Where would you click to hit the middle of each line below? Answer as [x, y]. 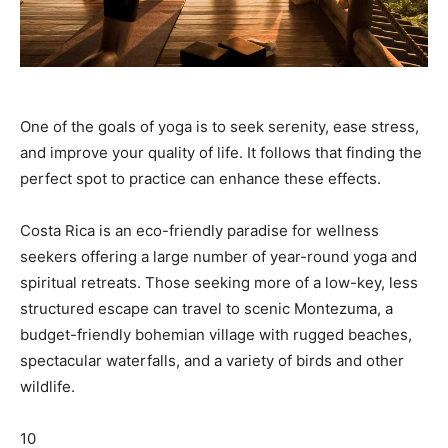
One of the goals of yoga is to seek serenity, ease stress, [219, 126]
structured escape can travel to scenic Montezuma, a [206, 308]
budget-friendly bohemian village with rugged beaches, [216, 334]
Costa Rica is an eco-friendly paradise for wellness [199, 230]
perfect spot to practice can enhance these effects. [200, 178]
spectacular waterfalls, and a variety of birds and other [212, 360]
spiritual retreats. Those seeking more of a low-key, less [219, 282]
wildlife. [47, 386]
